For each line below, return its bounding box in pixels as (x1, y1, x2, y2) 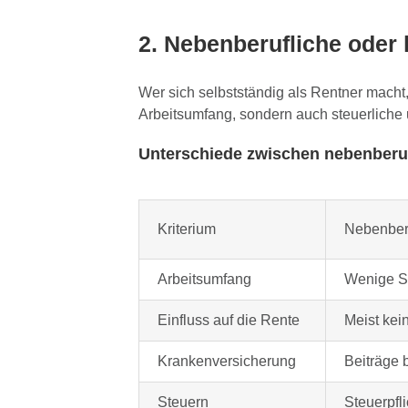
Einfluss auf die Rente (157, 311, 300, 328)
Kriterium (157, 220, 216, 237)
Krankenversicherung (157, 352, 296, 369)
